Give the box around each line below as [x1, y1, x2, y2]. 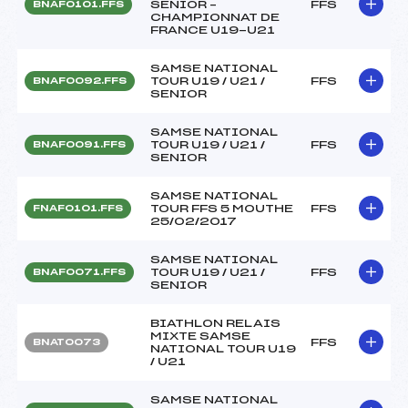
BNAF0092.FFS [33, 76, 127, 86]
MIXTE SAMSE [150, 330, 250, 342]
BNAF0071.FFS [33, 267, 126, 277]
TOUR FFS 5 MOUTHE [150, 202, 293, 214]
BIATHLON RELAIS [150, 317, 280, 329]
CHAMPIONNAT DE [150, 11, 280, 23]
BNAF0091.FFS [33, 139, 126, 149]
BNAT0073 [33, 337, 100, 347]
